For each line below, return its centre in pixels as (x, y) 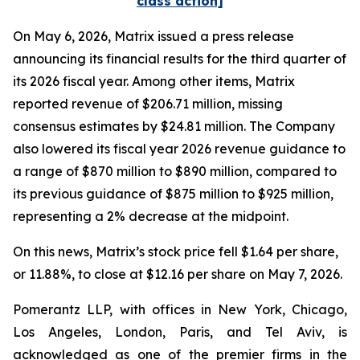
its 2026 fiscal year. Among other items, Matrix (154, 81)
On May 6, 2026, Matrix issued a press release (153, 36)
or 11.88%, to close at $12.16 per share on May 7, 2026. (178, 274)
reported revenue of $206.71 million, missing (148, 104)
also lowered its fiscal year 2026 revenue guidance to (179, 149)
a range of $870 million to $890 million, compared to (175, 171)
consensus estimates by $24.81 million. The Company (174, 126)
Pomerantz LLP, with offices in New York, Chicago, (180, 309)
